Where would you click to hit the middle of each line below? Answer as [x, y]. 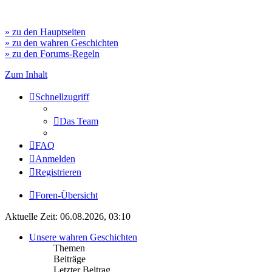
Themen [69, 248]
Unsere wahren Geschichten [83, 237]
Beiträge [70, 259]
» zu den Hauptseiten [45, 32]
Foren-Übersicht [66, 195]
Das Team [79, 121]
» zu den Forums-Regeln [52, 54]
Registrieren [58, 172]
